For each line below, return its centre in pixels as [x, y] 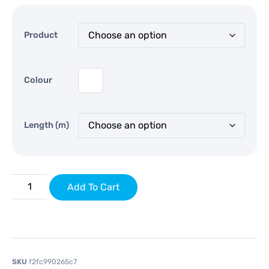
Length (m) [47, 125]
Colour [38, 80]
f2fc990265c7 [53, 261]
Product [41, 35]
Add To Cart [94, 187]
